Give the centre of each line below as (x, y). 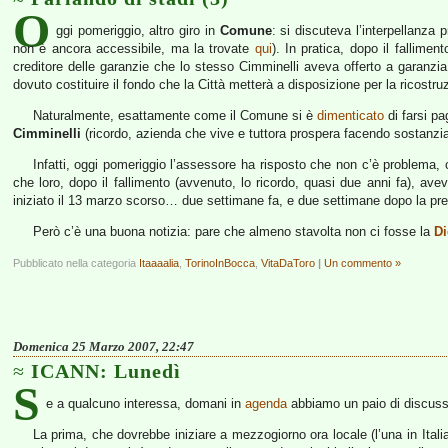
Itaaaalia (159, 263)
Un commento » (362, 263)
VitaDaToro (288, 263)
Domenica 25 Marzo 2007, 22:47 (103, 346)
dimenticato (350, 115)
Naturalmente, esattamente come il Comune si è (174, 115)
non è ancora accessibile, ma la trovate (134, 48)
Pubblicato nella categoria (76, 263)
